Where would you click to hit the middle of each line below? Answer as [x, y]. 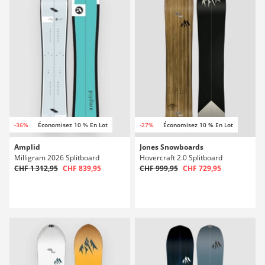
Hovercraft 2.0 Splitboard [181, 158]
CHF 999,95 [159, 168]
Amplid [27, 147]
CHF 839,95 [82, 168]
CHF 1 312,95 [36, 168]
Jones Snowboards [172, 147]
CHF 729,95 [202, 168]
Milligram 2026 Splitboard [57, 158]
